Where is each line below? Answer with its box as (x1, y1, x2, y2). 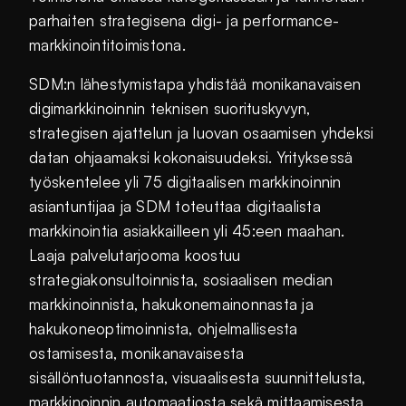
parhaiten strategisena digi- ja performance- (29, 10, 340, 30)
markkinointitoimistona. (29, 34, 186, 54)
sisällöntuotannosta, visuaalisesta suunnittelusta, (29, 367, 366, 387)
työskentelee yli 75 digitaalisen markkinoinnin (29, 171, 342, 191)
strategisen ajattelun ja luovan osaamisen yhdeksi (29, 122, 374, 142)
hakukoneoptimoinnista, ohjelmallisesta (29, 318, 298, 338)
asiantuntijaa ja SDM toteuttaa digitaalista (29, 196, 321, 216)
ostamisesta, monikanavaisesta (29, 343, 245, 362)
